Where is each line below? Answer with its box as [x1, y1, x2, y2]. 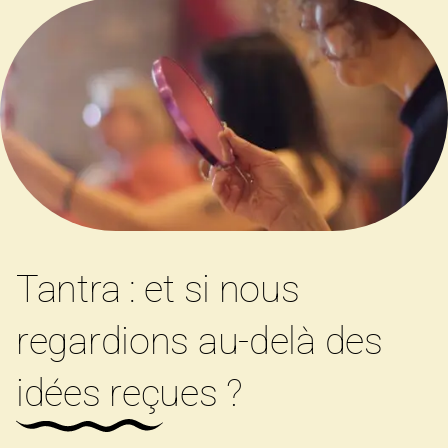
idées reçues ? [16, 371, 243, 416]
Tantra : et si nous [16, 267, 300, 312]
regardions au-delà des [16, 319, 383, 364]
